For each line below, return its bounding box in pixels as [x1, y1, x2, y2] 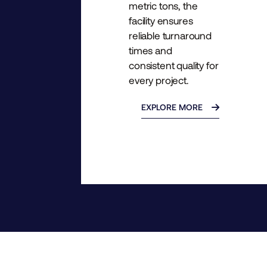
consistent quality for [129, 59, 219, 72]
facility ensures [129, 14, 193, 27]
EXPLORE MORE [141, 102, 203, 113]
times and [129, 44, 172, 57]
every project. [129, 74, 189, 86]
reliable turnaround [129, 29, 212, 42]
